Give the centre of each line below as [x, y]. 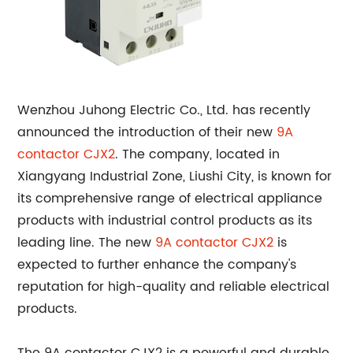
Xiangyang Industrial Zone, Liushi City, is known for [175, 176]
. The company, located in [198, 154]
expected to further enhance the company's [157, 265]
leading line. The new [87, 243]
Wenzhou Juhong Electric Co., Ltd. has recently [164, 110]
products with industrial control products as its [165, 221]
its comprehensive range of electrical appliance [170, 199]
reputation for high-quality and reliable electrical [174, 287]
